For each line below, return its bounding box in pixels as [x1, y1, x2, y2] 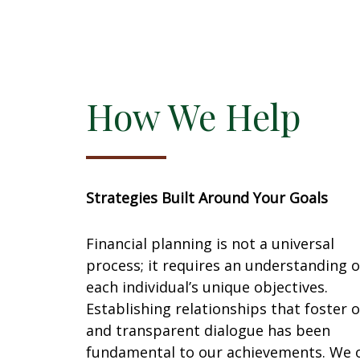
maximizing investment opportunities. [86, 36, 281, 52]
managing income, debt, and [86, 17, 235, 33]
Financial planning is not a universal [86, 234, 334, 254]
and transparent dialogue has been [86, 321, 330, 341]
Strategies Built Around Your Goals [86, 188, 328, 208]
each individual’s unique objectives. [86, 277, 328, 297]
